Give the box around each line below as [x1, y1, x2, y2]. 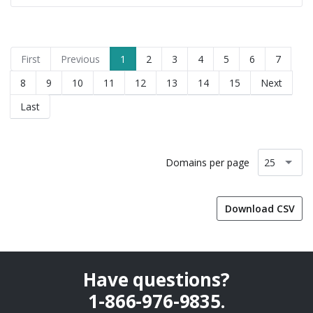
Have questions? [83, 267, 230, 292]
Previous [61, 52, 100, 66]
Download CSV [224, 202, 295, 215]
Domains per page [166, 156, 255, 169]
